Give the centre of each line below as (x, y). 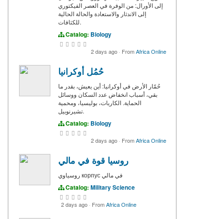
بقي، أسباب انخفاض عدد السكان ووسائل (108, 94)
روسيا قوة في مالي (93, 160)
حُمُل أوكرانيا (81, 71)
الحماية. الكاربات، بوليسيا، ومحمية (100, 102)
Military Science (113, 187)
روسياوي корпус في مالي (112, 175)
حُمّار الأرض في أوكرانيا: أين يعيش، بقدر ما (109, 86)
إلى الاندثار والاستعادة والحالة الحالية (102, 13)
